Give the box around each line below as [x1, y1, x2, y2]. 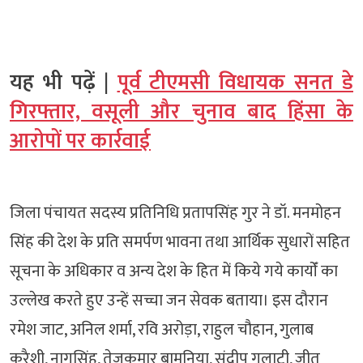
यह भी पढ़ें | [10, 66, 117, 101]
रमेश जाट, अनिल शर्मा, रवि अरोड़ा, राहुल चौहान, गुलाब [10, 316, 314, 344]
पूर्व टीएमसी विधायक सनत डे [117, 66, 353, 101]
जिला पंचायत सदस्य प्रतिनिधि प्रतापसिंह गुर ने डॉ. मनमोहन [10, 199, 341, 228]
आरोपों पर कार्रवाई [10, 124, 151, 160]
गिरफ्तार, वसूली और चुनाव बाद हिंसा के [10, 95, 353, 130]
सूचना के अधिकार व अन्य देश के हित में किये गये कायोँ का [10, 258, 338, 286]
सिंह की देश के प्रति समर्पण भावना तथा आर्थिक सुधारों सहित [10, 228, 350, 257]
